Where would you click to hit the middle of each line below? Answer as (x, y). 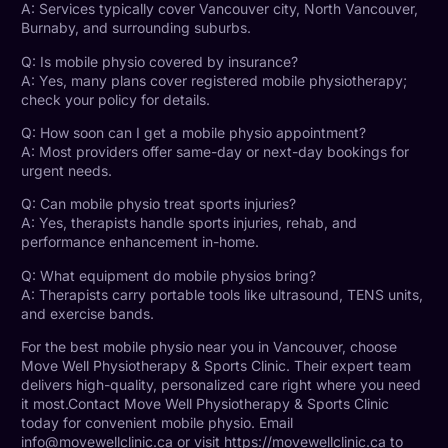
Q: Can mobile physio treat (110, 204)
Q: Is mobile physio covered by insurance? (159, 61)
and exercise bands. (87, 313)
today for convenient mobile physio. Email (157, 423)
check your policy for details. (115, 99)
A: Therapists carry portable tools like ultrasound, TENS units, (222, 294)
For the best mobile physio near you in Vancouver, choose (209, 347)
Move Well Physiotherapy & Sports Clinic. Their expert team (216, 366)
